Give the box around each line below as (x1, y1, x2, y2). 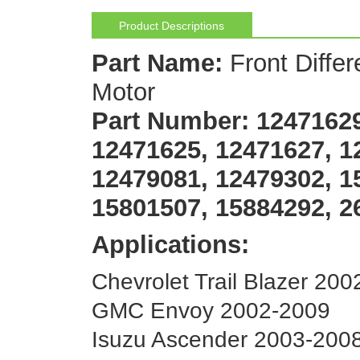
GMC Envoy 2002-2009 (91, 297, 330, 323)
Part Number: (91, 107, 249, 134)
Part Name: (91, 49, 230, 76)
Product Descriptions (119, 19, 224, 32)
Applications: (91, 231, 249, 258)
